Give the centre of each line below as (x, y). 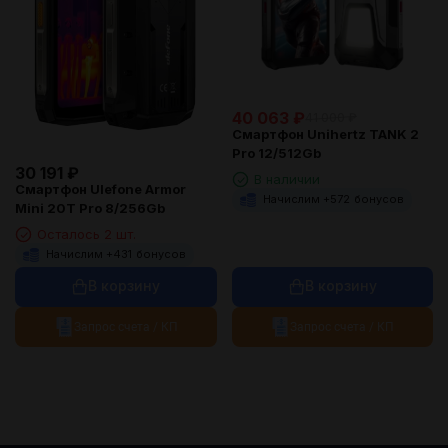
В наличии (286, 178)
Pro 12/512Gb (276, 152)
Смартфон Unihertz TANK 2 (325, 133)
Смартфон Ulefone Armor (100, 188)
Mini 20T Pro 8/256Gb (90, 207)
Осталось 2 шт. (86, 233)
